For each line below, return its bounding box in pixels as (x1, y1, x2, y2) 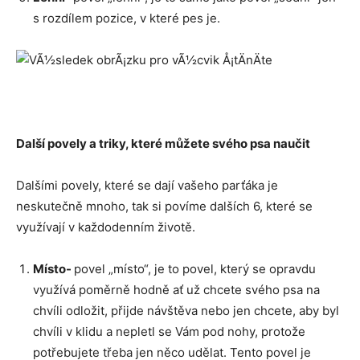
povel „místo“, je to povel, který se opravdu (74, 260, 316, 276)
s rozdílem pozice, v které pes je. (33, 10, 220, 26)
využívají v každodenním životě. (16, 219, 195, 235)
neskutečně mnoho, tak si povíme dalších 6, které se (16, 198, 313, 214)
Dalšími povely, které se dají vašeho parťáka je (16, 177, 278, 193)
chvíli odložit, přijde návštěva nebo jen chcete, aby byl (33, 302, 339, 318)
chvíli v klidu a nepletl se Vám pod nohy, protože (33, 323, 305, 339)
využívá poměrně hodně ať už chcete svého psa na (33, 281, 320, 297)
